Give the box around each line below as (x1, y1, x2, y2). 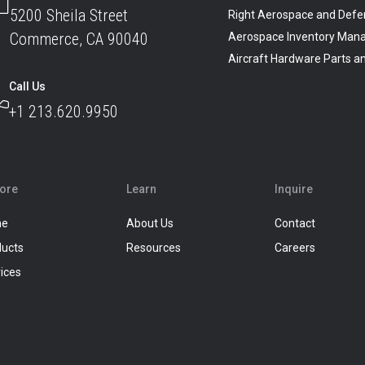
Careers (275, 241, 316, 255)
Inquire (275, 182, 314, 196)
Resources (125, 241, 181, 255)
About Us (125, 217, 174, 231)
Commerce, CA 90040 (10, 29, 149, 50)
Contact (275, 217, 316, 231)
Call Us (9, 80, 46, 94)
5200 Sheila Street (10, 6, 129, 26)
